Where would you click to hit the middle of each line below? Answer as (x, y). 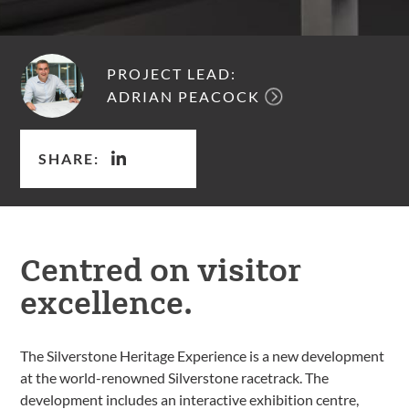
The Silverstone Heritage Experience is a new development (203, 356)
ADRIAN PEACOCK (184, 97)
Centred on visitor (161, 268)
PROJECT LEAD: (172, 73)
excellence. (107, 301)
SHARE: (69, 158)
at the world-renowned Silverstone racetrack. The (175, 378)
